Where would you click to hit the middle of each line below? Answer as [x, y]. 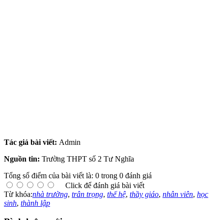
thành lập [35, 203]
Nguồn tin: [23, 159]
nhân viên [178, 194]
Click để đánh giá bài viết [105, 185]
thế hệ [116, 194]
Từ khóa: [18, 194]
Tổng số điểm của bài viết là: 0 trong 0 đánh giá [78, 175]
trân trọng [87, 194]
